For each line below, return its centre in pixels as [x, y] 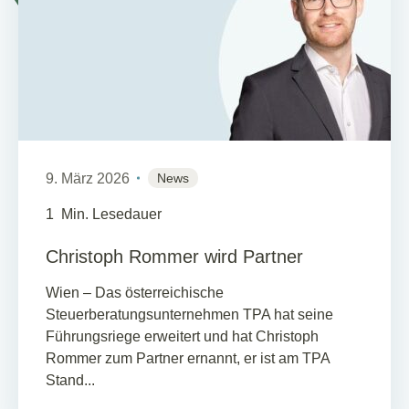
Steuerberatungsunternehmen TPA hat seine [189, 314]
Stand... [70, 380]
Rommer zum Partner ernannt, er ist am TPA [188, 358]
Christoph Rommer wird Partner [174, 256]
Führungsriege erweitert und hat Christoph [182, 336]
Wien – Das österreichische [135, 292]
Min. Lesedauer [111, 214]
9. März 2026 [88, 179]
